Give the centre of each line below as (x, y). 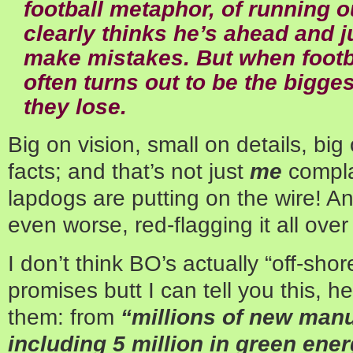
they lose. (75, 106)
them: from (64, 316)
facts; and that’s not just (129, 171)
